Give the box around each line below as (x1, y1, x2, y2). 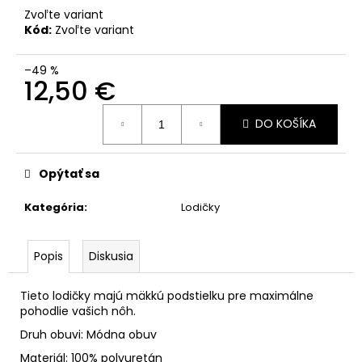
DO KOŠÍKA (255, 116, 316, 133)
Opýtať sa (39, 165, 99, 182)
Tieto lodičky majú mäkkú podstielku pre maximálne (20, 287, 314, 304)
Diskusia (89, 247, 133, 264)
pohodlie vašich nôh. (20, 302, 136, 319)
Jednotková (23, 102, 90, 119)
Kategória (24, 199, 84, 215)
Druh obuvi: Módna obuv (20, 326, 157, 343)
